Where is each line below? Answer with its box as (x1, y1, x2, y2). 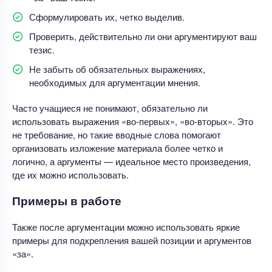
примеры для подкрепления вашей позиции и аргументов (12, 233, 251, 246)
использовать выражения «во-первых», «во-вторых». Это (12, 114, 253, 127)
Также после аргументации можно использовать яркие (12, 220, 240, 233)
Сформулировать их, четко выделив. (29, 10, 185, 23)
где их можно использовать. (12, 168, 129, 181)
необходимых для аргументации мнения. (29, 75, 200, 89)
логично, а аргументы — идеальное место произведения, (12, 154, 251, 168)
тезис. (29, 42, 55, 56)
